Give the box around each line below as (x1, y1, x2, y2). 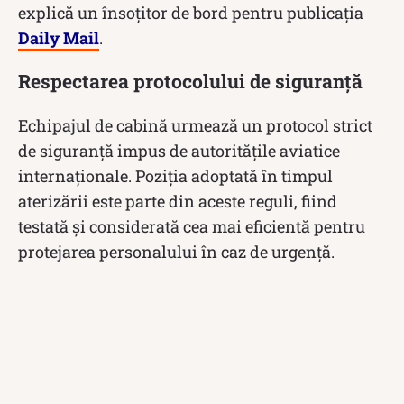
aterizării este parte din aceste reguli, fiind (18, 189, 337, 212)
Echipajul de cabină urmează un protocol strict (18, 114, 372, 136)
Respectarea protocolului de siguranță (18, 68, 363, 94)
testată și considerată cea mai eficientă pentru (18, 215, 365, 237)
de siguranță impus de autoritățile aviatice (18, 139, 340, 161)
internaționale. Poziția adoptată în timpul (18, 164, 333, 187)
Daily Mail (18, 26, 99, 49)
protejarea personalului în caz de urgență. (18, 240, 335, 262)
